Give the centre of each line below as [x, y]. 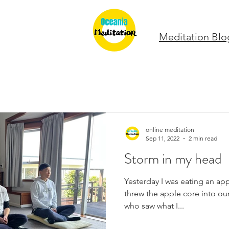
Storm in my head [173, 159]
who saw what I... [154, 206]
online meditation [170, 130]
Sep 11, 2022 [163, 138]
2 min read [203, 138]
